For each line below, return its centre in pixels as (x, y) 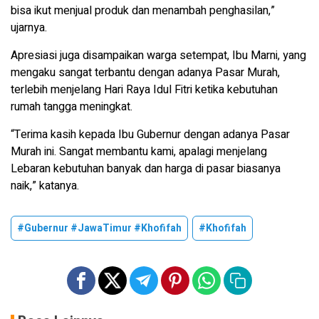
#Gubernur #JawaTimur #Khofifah (99, 228)
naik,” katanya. (45, 185)
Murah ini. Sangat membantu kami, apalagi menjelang (139, 151)
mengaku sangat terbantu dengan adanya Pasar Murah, (145, 72)
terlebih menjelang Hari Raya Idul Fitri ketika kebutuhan (144, 89)
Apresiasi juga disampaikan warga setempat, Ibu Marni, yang (158, 55)
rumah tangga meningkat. (72, 106)
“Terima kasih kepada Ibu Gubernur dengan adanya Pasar (150, 134)
